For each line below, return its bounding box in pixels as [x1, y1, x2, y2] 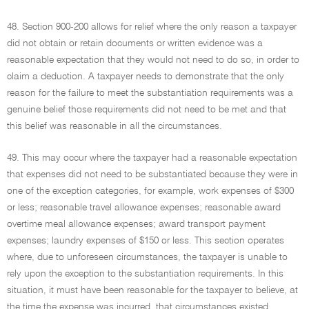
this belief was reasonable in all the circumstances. [7, 121, 222, 131]
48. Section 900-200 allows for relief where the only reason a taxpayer [7, 22, 297, 32]
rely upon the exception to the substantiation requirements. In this [7, 269, 283, 279]
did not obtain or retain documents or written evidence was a [7, 39, 263, 48]
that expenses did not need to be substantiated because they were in [7, 170, 298, 179]
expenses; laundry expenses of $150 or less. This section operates [7, 236, 284, 246]
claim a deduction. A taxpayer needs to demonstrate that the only [7, 72, 284, 81]
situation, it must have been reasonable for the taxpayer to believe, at [7, 286, 298, 295]
